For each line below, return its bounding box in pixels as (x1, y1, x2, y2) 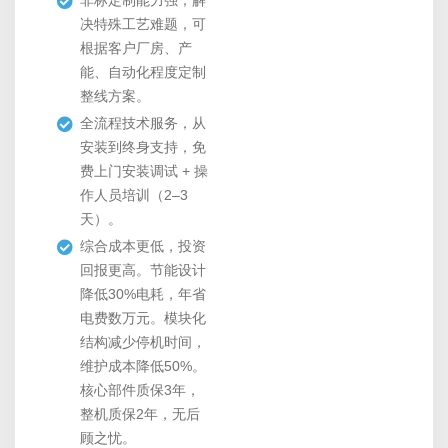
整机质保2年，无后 (80, 406, 200, 423)
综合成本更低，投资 (80, 238, 206, 255)
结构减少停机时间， (80, 334, 206, 351)
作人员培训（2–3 (80, 187, 188, 204)
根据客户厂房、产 (80, 40, 192, 57)
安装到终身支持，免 (80, 139, 206, 156)
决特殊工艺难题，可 (80, 16, 206, 33)
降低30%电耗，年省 (80, 286, 206, 303)
